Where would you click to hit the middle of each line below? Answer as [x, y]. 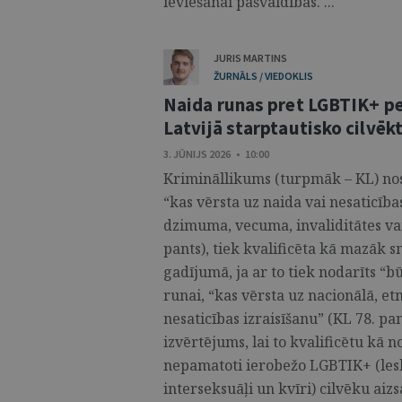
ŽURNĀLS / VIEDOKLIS [263, 76]
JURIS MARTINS [250, 58]
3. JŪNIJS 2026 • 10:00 [216, 154]
